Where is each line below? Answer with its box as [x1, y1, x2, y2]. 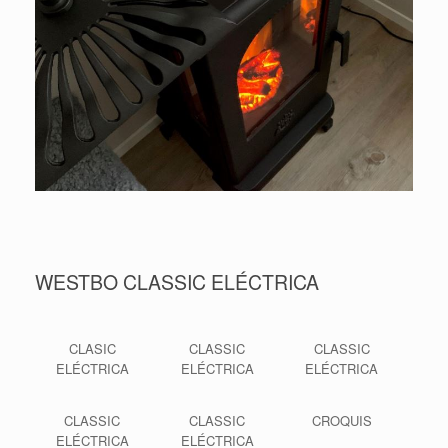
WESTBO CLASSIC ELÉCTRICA [35, 268, 319, 297]
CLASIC [68, 339, 116, 359]
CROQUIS [311, 410, 372, 430]
